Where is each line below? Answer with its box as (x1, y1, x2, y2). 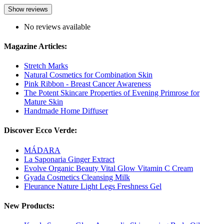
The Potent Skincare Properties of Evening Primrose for (24, 88, 199, 97)
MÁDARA (24, 145, 60, 154)
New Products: (4, 201, 54, 210)
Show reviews (8, 5, 48, 13)
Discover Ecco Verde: (4, 126, 77, 135)
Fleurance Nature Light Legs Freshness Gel (24, 181, 161, 190)
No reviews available (24, 22, 90, 31)
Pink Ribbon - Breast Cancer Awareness (24, 79, 151, 88)
